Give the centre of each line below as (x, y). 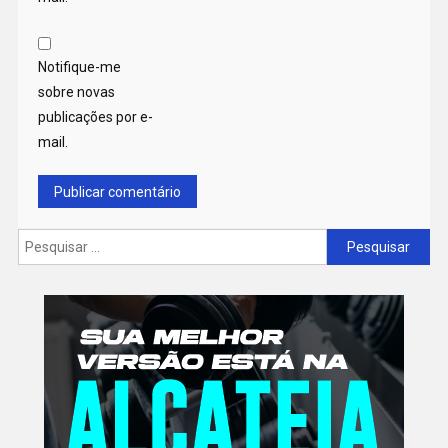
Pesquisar (358, 240)
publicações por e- (95, 117)
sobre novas (76, 92)
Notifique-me (79, 67)
